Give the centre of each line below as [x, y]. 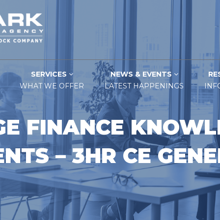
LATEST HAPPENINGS [144, 86]
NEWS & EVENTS [142, 74]
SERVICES [50, 74]
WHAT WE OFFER [52, 86]
